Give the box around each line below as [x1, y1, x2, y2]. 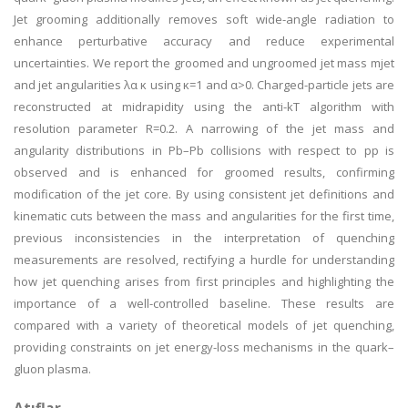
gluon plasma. [14, 361, 91, 377]
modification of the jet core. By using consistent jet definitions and [14, 186, 394, 202]
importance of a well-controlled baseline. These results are [14, 295, 394, 311]
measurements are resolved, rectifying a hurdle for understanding [14, 251, 394, 268]
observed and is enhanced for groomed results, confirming [14, 164, 394, 180]
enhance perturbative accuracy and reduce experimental [14, 33, 394, 49]
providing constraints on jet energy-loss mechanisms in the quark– [14, 339, 394, 355]
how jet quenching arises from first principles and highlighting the [14, 273, 394, 290]
